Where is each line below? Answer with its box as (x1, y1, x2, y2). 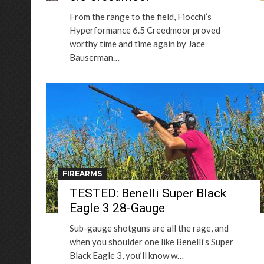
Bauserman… (70, 52, 120, 62)
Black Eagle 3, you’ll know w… (70, 250, 184, 260)
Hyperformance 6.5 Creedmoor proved (70, 25, 220, 35)
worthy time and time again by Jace (70, 38, 205, 49)
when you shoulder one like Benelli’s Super (70, 236, 233, 247)
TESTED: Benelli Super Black (70, 186, 226, 200)
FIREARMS (62, 169, 102, 178)
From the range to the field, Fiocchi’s (70, 11, 212, 22)
